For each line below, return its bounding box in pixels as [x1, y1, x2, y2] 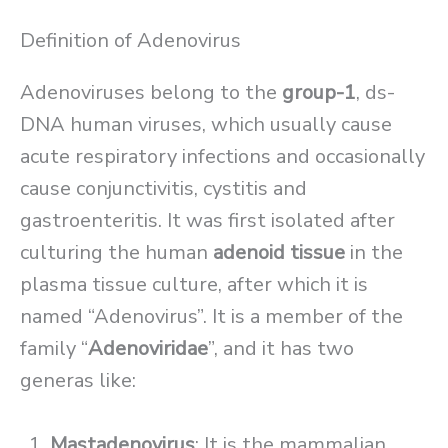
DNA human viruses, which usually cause [20, 111, 392, 139]
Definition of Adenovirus [20, 27, 241, 55]
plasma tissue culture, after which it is [20, 271, 368, 299]
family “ [20, 335, 88, 363]
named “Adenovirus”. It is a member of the [20, 303, 403, 331]
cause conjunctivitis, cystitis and [20, 175, 307, 203]
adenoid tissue [213, 239, 345, 267]
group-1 [282, 79, 356, 107]
